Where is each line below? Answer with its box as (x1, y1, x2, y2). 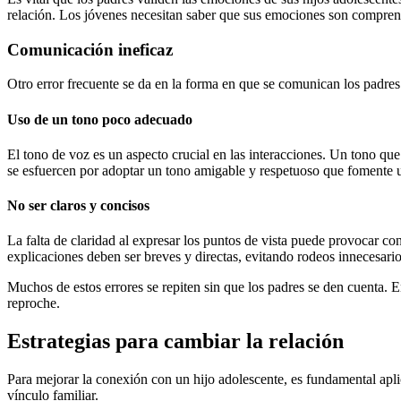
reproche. (7, 295, 60, 311)
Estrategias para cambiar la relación (7, 329, 344, 354)
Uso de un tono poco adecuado (7, 111, 192, 127)
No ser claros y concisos (7, 198, 149, 214)
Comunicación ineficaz (7, 39, 173, 59)
